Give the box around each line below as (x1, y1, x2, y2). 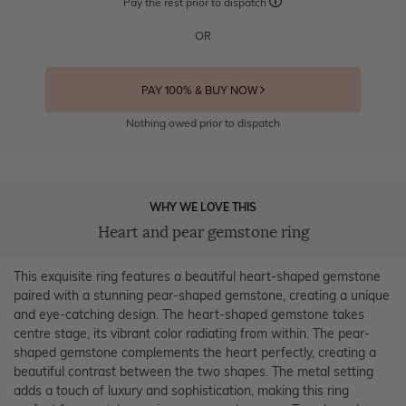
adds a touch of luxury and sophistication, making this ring (14, 382, 349, 399)
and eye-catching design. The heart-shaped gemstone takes (14, 305, 364, 323)
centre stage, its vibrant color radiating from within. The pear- (14, 324, 370, 342)
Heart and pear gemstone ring (97, 222, 309, 242)
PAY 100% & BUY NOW (140, 82, 260, 98)
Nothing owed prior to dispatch (125, 115, 280, 130)
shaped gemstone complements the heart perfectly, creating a (14, 343, 376, 361)
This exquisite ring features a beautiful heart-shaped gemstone (14, 267, 381, 285)
